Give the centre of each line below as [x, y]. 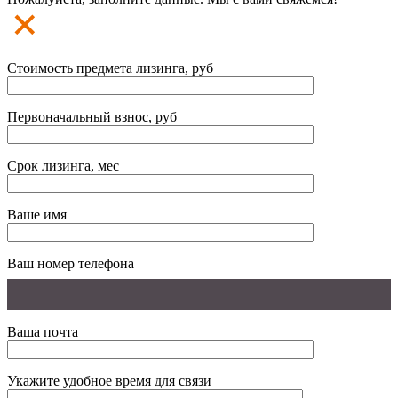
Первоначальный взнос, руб [92, 116]
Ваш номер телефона [71, 263]
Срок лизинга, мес [63, 165]
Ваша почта [43, 331]
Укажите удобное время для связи [109, 380]
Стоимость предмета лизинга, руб [110, 68]
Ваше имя [37, 214]
